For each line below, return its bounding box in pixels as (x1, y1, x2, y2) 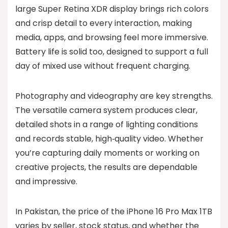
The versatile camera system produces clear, (15, 104, 197, 116)
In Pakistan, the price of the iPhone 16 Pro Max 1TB (15, 206, 212, 217)
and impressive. (15, 176, 77, 187)
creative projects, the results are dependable (15, 161, 197, 173)
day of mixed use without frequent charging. (15, 60, 190, 72)
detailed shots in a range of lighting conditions (15, 119, 198, 130)
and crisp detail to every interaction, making (15, 17, 192, 29)
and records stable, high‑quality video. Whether (15, 133, 204, 145)
